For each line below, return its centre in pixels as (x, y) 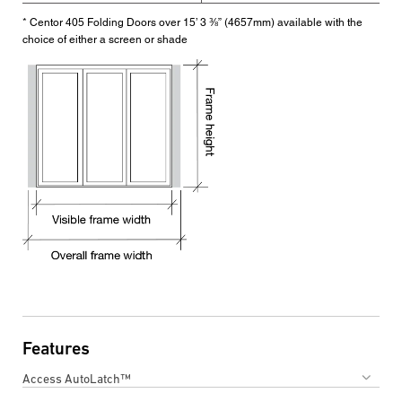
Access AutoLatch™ (77, 378)
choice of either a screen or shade (105, 39)
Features (56, 349)
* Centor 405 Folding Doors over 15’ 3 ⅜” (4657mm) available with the (192, 22)
